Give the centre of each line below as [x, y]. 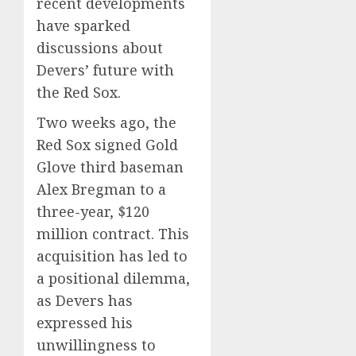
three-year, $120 [93, 211]
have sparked [83, 25]
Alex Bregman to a [101, 189]
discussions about [100, 48]
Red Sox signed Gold [107, 145]
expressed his [85, 323]
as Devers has [85, 300]
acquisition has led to [112, 256]
